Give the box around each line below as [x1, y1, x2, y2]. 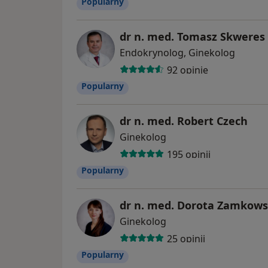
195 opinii [166, 147, 211, 161]
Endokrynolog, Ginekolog [120, 46, 235, 60]
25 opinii [166, 232, 205, 245]
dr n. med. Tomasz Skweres [120, 29, 265, 44]
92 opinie [166, 63, 208, 77]
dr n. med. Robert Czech [120, 114, 248, 129]
